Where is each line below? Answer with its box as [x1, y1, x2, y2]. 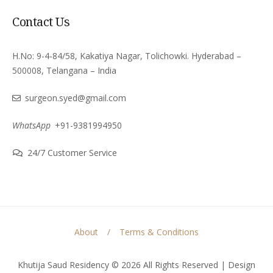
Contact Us [12, 13, 69, 30]
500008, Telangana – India [12, 65, 116, 76]
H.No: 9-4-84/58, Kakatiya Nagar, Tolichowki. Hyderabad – [12, 50, 241, 62]
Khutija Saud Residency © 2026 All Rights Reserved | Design [18, 259, 255, 271]
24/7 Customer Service [27, 147, 117, 158]
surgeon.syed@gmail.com [25, 92, 126, 104]
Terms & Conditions [119, 226, 199, 238]
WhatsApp [12, 119, 51, 131]
